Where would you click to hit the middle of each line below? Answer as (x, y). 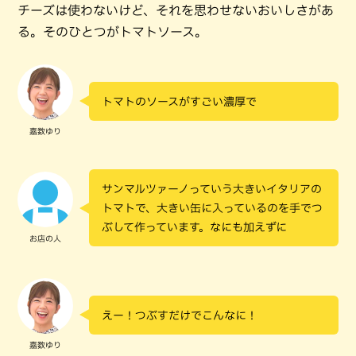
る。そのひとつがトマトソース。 (112, 32)
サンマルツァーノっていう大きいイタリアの (212, 190)
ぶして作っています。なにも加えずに (194, 228)
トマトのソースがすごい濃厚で (179, 101)
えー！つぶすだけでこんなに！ (180, 315)
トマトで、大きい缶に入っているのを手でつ (212, 209)
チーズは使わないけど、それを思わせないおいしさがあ (176, 11)
